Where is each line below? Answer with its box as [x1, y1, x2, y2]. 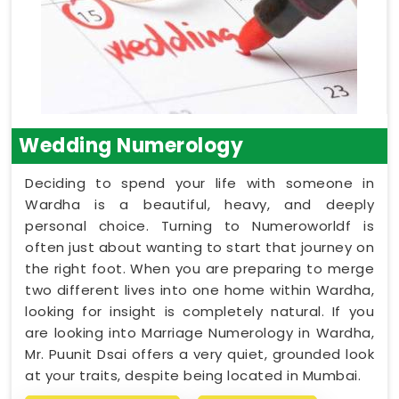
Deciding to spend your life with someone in [25, 173, 374, 192]
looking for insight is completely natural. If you [25, 301, 374, 321]
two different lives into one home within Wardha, [25, 280, 374, 299]
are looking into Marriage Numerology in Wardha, [25, 322, 374, 342]
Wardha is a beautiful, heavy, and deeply [25, 194, 374, 214]
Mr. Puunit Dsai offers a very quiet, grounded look [25, 344, 374, 363]
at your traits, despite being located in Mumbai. [25, 365, 361, 385]
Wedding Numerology [19, 131, 243, 159]
